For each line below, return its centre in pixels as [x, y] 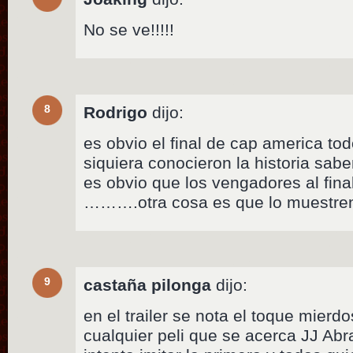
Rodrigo [116, 112]
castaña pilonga [148, 284]
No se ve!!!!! [129, 29]
